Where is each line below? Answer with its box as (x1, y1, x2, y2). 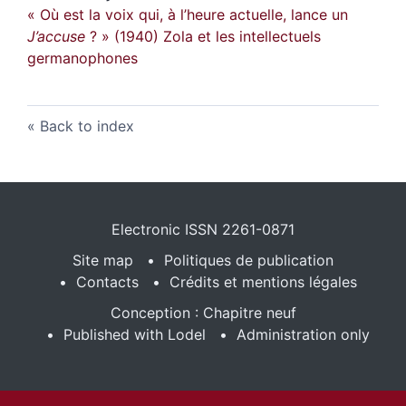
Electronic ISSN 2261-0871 (111, 219, 295, 238)
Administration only (236, 324, 370, 343)
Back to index (40, 116, 134, 135)
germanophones (27, 48, 138, 67)
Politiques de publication (164, 250, 333, 269)
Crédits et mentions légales (169, 272, 357, 291)
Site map (72, 250, 133, 269)
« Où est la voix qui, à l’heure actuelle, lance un (27, 5, 348, 24)
